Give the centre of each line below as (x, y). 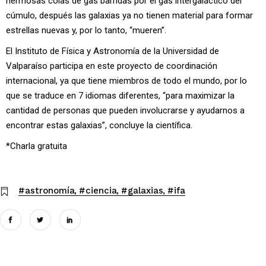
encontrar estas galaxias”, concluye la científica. (100, 126)
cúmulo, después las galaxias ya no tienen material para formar (129, 16)
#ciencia (98, 191)
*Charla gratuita (37, 146)
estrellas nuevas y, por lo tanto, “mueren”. (86, 31)
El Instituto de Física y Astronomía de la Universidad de (113, 51)
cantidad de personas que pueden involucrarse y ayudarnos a (125, 111)
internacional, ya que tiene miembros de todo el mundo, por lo (126, 81)
